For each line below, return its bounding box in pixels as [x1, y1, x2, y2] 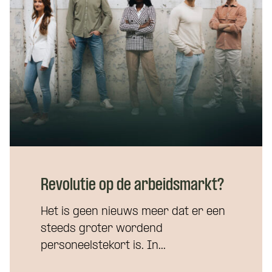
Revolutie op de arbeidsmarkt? [41, 177, 224, 194]
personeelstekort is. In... [41, 240, 166, 252]
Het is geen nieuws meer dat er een [41, 206, 225, 218]
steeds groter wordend [41, 223, 163, 235]
